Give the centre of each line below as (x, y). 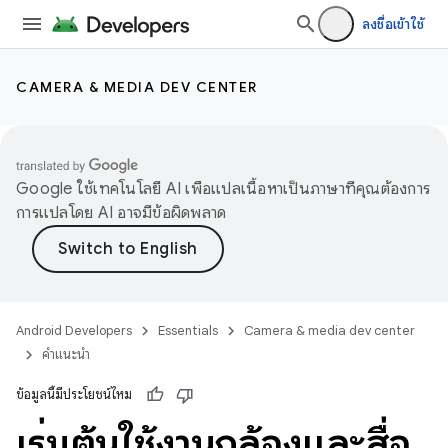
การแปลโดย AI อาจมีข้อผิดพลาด (121, 213)
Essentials (188, 330)
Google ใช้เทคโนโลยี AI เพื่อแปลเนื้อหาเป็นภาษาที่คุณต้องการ (223, 189)
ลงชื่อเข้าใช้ (392, 24)
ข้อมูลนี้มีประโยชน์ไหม (74, 394)
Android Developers (74, 330)
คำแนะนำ (66, 354)
